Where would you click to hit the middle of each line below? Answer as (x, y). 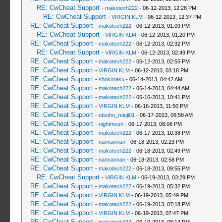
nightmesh (111, 124)
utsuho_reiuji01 (116, 115)
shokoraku (111, 79)
